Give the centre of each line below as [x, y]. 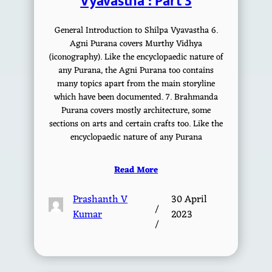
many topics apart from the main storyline [136, 84]
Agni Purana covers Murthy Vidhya [136, 44]
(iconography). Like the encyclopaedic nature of [136, 57]
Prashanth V [100, 199]
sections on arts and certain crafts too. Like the [136, 124]
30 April [189, 199]
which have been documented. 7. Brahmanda [136, 97]
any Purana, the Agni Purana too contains [136, 70]
